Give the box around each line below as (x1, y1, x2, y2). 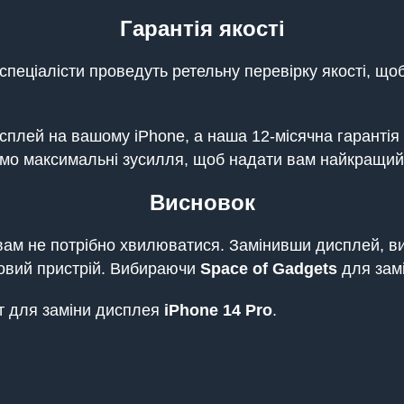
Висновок (149, 190, 255, 215)
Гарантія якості (119, 16, 285, 41)
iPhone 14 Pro (164, 301, 272, 319)
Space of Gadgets (200, 260, 337, 278)
